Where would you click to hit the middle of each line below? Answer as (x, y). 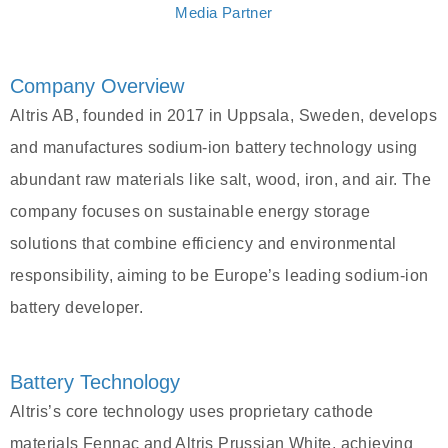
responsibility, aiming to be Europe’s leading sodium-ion (219, 276)
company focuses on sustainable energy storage (190, 212)
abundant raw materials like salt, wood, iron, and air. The (221, 180)
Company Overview (97, 86)
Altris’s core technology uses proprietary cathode (192, 412)
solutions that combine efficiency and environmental (203, 244)
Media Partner (224, 13)
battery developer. (77, 308)
